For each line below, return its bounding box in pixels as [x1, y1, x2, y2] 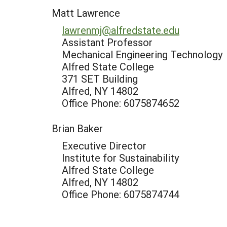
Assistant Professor [62, 35, 153, 49]
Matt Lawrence [52, 6, 120, 19]
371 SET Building [62, 72, 138, 85]
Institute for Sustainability [62, 151, 179, 164]
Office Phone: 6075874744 [62, 187, 179, 201]
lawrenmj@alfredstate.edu [62, 23, 179, 36]
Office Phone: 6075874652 [62, 96, 179, 109]
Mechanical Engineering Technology [62, 48, 222, 61]
